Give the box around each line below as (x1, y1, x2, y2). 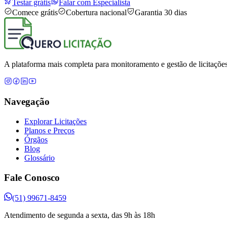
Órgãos (24, 135, 48, 144)
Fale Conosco (4, 172, 60, 183)
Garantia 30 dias (135, 8, 187, 17)
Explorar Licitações (24, 117, 87, 126)
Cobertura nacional (66, 8, 127, 17)
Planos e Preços (24, 126, 74, 135)
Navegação (4, 96, 50, 107)
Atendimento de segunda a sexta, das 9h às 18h (4, 211, 155, 220)
